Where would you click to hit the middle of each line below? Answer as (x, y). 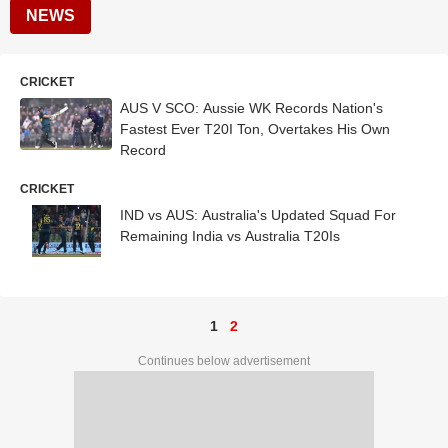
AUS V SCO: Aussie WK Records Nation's (251, 108)
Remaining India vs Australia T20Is (230, 236)
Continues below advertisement (224, 360)
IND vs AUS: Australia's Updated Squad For (258, 215)
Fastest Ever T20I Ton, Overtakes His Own (255, 129)
